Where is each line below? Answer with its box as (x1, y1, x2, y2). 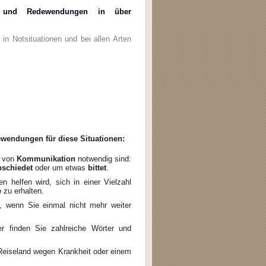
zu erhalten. (1, 186, 44, 196)
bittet (88, 163, 106, 173)
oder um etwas (35, 163, 88, 173)
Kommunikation (16, 154, 75, 164)
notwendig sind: (75, 154, 132, 164)
